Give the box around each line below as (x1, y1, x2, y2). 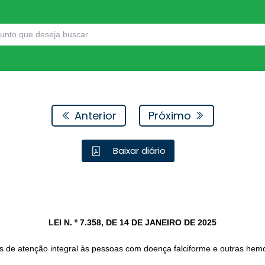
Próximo (148, 108, 194, 123)
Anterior (71, 108, 117, 123)
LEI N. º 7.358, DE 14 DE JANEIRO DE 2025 (49, 218, 216, 228)
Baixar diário (111, 144, 166, 157)
